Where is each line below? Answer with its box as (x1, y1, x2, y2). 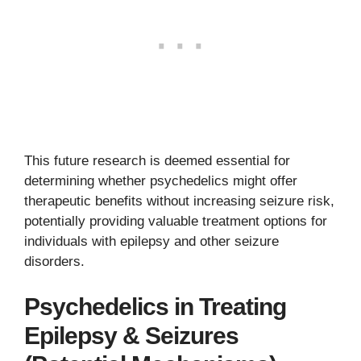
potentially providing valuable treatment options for (24, 214, 327, 230)
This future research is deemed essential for (24, 153, 290, 169)
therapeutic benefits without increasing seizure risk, (24, 193, 334, 210)
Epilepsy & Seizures (24, 322, 239, 349)
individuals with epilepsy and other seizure (24, 234, 279, 250)
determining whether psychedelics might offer (24, 173, 297, 189)
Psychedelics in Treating (24, 293, 286, 320)
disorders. (24, 254, 85, 270)
